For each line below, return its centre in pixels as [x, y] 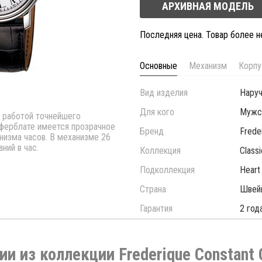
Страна [153, 189]
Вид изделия [164, 92]
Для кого [157, 112]
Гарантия [156, 208]
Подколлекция [167, 170]
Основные [158, 65]
